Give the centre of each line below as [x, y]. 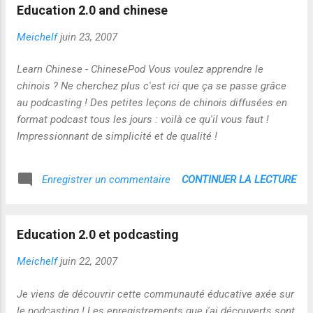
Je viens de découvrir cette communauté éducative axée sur [155, 294]
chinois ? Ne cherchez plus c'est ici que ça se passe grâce [152, 86]
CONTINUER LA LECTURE [239, 179]
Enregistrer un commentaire [106, 180]
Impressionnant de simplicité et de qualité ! [117, 136]
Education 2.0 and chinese [92, 10]
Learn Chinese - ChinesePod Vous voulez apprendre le [140, 69]
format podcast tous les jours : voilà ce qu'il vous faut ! [143, 119]
